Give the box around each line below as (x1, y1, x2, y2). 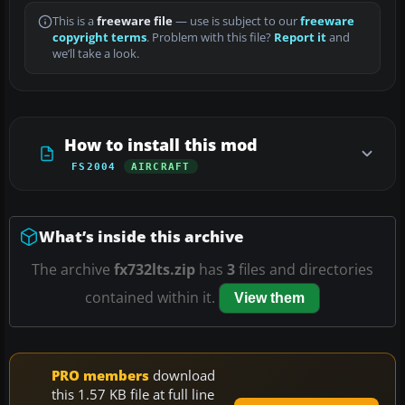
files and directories (235, 259, 373, 280)
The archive (32, 259, 114, 280)
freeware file (97, 14, 173, 30)
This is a (52, 14, 97, 30)
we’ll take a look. (52, 46, 139, 62)
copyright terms (52, 30, 146, 46)
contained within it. (85, 287, 219, 308)
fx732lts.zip (114, 259, 195, 280)
